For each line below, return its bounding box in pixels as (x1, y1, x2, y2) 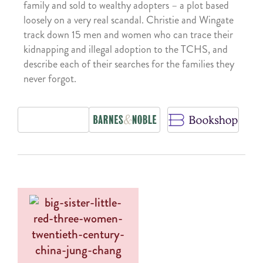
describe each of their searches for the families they (23, 56, 234, 72)
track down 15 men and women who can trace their (23, 26, 233, 42)
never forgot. (23, 70, 76, 86)
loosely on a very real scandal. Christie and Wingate (23, 12, 234, 28)
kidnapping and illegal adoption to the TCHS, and (23, 41, 228, 57)
